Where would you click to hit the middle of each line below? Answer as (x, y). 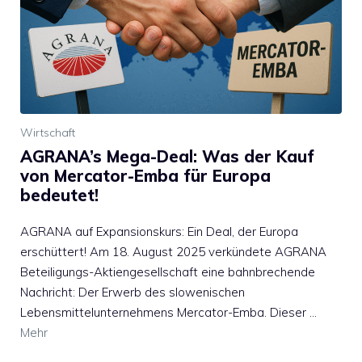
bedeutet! (59, 196)
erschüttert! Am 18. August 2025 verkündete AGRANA (173, 252)
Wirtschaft (48, 133)
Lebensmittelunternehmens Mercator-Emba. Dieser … (168, 313)
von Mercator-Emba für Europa (145, 176)
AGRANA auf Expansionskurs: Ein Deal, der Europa (159, 232)
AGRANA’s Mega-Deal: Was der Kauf (167, 157)
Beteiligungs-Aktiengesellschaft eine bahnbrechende (168, 272)
